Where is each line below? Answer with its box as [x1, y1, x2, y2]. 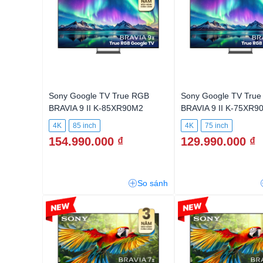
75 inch [205, 122, 228, 130]
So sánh [137, 178, 168, 188]
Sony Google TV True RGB [49, 91, 149, 100]
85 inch [73, 122, 96, 130]
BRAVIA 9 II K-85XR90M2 [49, 103, 143, 113]
